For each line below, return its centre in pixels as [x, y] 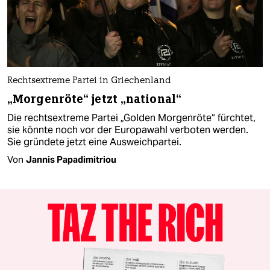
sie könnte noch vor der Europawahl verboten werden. [128, 130]
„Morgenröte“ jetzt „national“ [94, 99]
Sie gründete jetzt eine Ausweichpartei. [94, 142]
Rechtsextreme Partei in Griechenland [89, 81]
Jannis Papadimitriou [71, 159]
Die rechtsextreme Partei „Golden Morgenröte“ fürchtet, [131, 118]
